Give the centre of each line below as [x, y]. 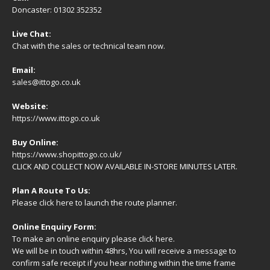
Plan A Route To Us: [51, 190]
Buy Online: [35, 142]
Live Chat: [32, 33]
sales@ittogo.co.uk [46, 82]
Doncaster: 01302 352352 [57, 9]
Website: [30, 106]
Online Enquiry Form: [54, 226]
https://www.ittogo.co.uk [56, 118]
